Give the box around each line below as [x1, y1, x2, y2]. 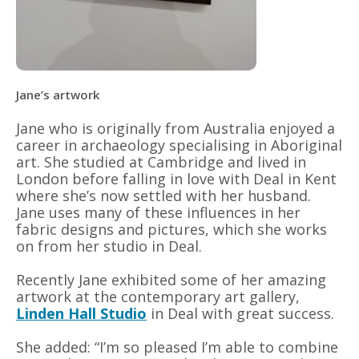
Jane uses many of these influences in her [16, 202, 301, 222]
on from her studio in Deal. [16, 236, 202, 256]
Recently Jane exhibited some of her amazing [16, 269, 326, 289]
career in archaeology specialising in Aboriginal [16, 135, 342, 155]
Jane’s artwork [16, 86, 99, 103]
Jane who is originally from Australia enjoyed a [16, 118, 335, 138]
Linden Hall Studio [16, 303, 147, 323]
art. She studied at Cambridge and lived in [16, 151, 306, 171]
